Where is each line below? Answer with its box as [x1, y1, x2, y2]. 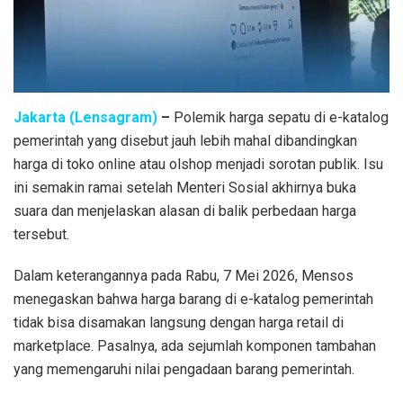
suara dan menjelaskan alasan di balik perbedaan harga [13, 201, 356, 219]
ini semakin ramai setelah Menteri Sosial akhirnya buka [13, 178, 356, 196]
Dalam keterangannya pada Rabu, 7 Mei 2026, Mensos [13, 266, 354, 284]
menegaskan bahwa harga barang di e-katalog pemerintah [13, 290, 373, 308]
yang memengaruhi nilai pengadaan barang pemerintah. [13, 360, 354, 378]
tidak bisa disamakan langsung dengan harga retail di [13, 313, 344, 331]
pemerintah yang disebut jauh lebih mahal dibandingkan [13, 131, 357, 149]
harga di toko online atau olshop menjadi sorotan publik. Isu [13, 155, 383, 173]
